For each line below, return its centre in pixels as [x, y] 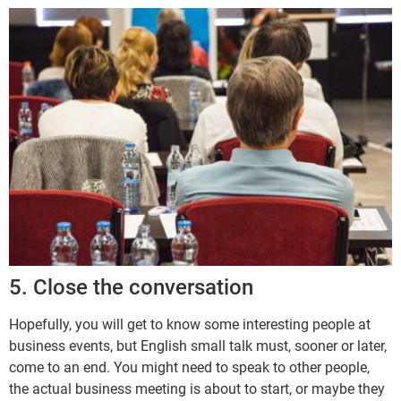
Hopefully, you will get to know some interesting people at [190, 325]
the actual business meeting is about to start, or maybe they [197, 389]
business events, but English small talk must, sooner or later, [198, 346]
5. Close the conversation [131, 288]
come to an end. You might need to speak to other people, [189, 368]
